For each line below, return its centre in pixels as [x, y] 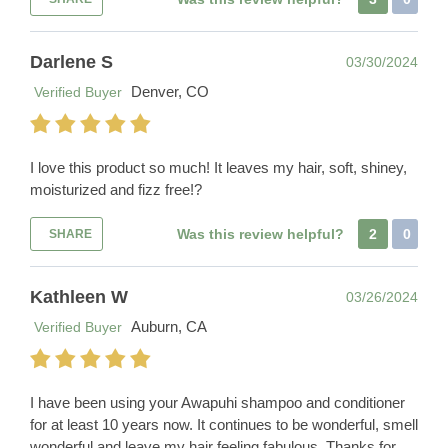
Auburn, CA [169, 327]
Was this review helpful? [262, 234]
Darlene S [71, 62]
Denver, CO [170, 92]
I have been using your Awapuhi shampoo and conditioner [217, 403]
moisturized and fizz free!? [116, 190]
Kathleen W [79, 297]
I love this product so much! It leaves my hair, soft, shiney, [218, 168]
